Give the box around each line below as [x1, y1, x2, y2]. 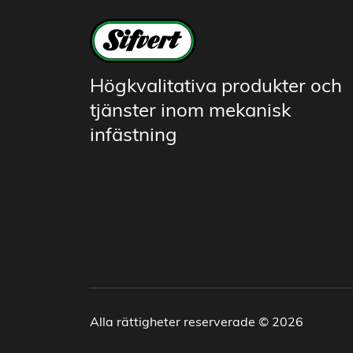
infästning [90, 126, 177, 146]
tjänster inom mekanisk [90, 102, 291, 121]
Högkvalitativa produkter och [90, 77, 342, 97]
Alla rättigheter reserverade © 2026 [90, 316, 303, 329]
